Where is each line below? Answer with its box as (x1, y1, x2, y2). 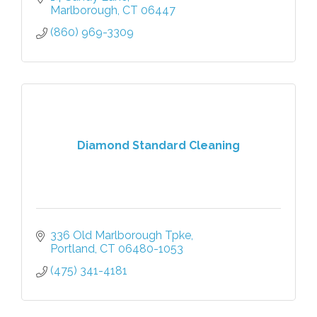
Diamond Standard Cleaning (77, 139, 240, 153)
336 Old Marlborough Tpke (50, 228, 191, 242)
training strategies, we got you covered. (36, 3, 255, 17)
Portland (50, 241, 95, 255)
